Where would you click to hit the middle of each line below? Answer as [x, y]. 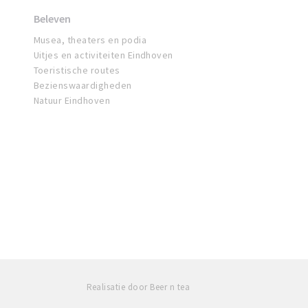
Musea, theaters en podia [90, 40]
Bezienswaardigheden [82, 86]
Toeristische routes [77, 70]
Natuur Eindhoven [72, 101]
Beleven [52, 19]
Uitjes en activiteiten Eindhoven [103, 55]
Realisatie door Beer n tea [138, 287]
